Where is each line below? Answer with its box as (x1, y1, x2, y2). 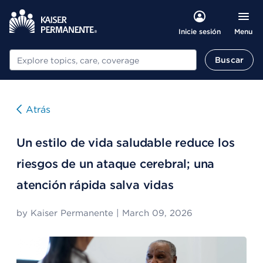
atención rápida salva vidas (16, 178, 174, 192)
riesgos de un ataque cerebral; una (16, 157, 215, 171)
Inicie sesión (178, 27, 221, 36)
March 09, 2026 (122, 208, 193, 218)
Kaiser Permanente (31, 208, 113, 218)
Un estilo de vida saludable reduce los (16, 136, 235, 150)
